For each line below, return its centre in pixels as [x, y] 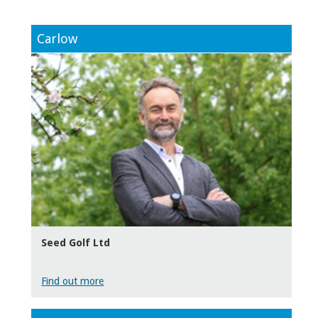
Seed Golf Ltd [76, 242]
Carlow [57, 38]
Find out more [73, 281]
